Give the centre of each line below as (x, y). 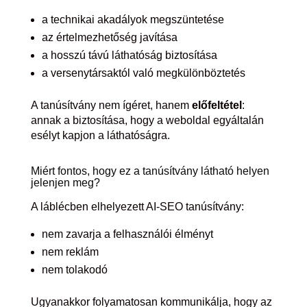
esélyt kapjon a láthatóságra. (100, 135)
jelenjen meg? (65, 183)
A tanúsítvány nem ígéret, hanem (111, 105)
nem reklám (70, 252)
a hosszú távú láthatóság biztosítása (129, 55)
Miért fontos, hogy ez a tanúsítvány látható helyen (150, 171)
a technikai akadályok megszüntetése (133, 20)
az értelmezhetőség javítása (109, 37)
